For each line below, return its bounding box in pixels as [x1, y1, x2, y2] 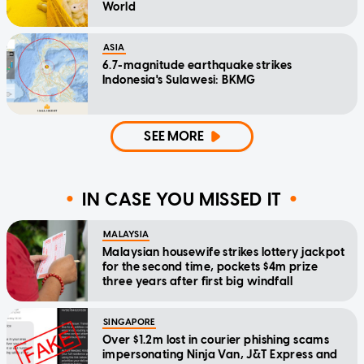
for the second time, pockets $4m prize [102, 260, 318, 275]
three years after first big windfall [102, 275, 293, 289]
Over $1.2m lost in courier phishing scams [102, 333, 330, 348]
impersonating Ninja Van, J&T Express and [102, 348, 338, 362]
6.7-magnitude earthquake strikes [102, 58, 292, 73]
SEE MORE [144, 128, 205, 145]
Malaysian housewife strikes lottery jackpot [102, 245, 345, 260]
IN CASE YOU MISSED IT [82, 188, 282, 210]
